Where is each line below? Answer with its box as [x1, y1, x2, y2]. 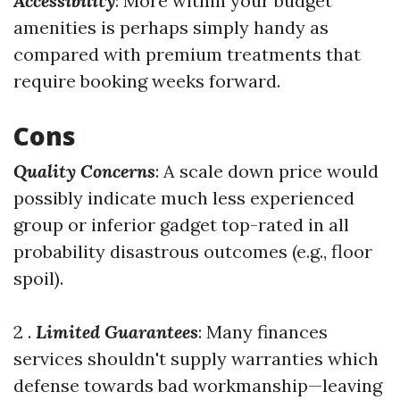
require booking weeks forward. [13, 70, 280, 92]
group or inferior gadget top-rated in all [13, 213, 349, 236]
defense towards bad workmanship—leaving [13, 374, 382, 396]
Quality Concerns [13, 160, 155, 182]
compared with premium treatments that [13, 43, 361, 65]
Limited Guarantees [36, 321, 198, 343]
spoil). [13, 267, 63, 289]
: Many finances [198, 321, 328, 343]
